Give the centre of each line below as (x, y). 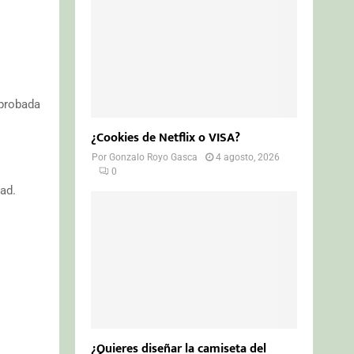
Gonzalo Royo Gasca (154, 157)
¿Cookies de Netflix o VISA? (166, 137)
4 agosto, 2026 (248, 157)
